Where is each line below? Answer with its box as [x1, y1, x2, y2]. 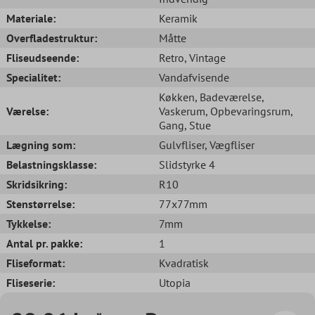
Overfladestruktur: [6, 30, 97, 45]
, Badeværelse [195, 89, 262, 104]
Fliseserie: [6, 275, 55, 290]
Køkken [159, 89, 195, 104]
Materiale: [6, 11, 56, 25]
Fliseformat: [6, 255, 65, 270]
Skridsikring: [6, 176, 67, 191]
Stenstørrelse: [6, 196, 75, 211]
